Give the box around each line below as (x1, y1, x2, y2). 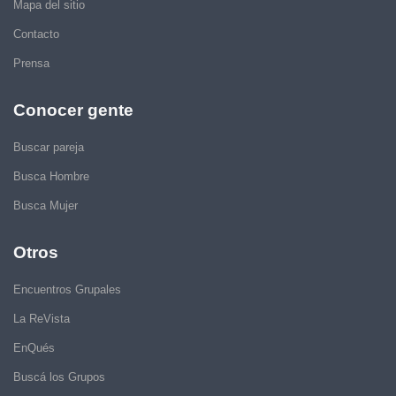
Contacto (13, 27, 59, 42)
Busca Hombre (13, 170, 89, 184)
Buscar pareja (13, 141, 84, 155)
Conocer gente (13, 101, 133, 120)
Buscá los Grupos (13, 370, 105, 385)
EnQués (13, 341, 55, 355)
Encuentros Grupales (13, 283, 121, 297)
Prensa (13, 57, 49, 71)
